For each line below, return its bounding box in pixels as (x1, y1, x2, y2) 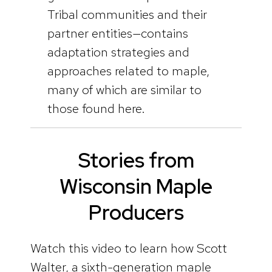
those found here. (47, 100, 145, 117)
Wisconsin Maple (59, 172, 212, 200)
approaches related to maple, (47, 63, 209, 80)
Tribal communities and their (47, 6, 207, 23)
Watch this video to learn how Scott (30, 239, 227, 256)
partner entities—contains (47, 25, 188, 42)
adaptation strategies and (47, 44, 189, 61)
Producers (88, 199, 184, 226)
